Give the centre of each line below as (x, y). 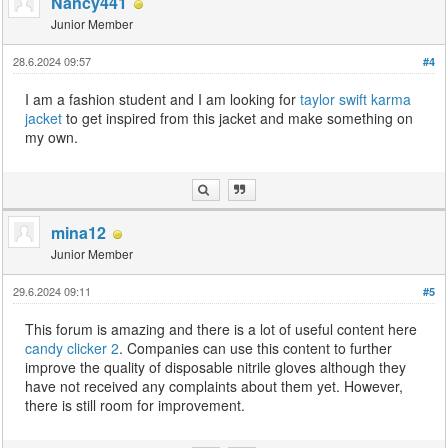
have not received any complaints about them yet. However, (214, 386)
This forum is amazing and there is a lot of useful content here (221, 329)
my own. (52, 137)
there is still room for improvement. (135, 405)
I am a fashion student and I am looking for (163, 99)
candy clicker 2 (72, 348)
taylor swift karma (356, 99)
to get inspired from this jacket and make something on (238, 118)
